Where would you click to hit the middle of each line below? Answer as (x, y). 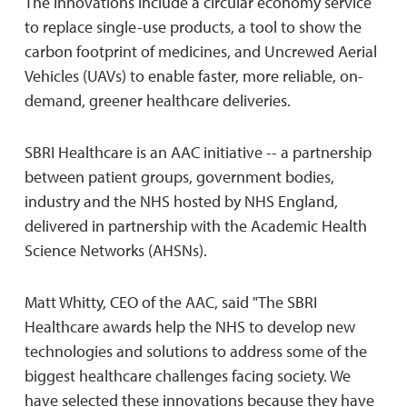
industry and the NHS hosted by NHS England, (181, 201)
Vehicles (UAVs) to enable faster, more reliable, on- (194, 75)
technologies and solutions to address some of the (195, 351)
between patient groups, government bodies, (179, 176)
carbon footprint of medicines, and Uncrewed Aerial (200, 51)
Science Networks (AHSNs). (115, 250)
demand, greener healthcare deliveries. (157, 100)
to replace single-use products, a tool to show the (193, 26)
